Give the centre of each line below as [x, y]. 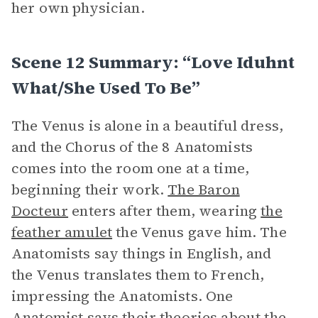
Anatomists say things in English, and [142, 253]
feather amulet [62, 232]
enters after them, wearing [165, 211]
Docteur [40, 211]
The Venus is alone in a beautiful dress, [147, 126]
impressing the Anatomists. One [122, 296]
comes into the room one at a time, [131, 168]
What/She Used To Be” [106, 88]
